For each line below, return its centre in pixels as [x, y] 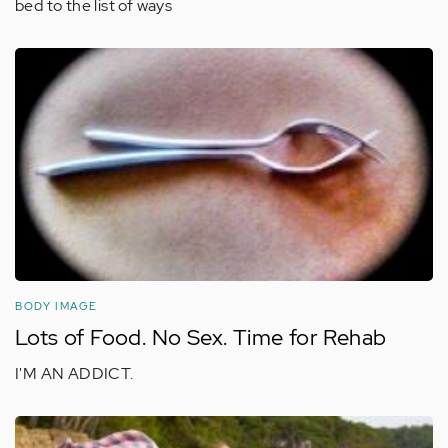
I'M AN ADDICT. [74, 373]
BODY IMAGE [56, 305]
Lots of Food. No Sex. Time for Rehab [201, 337]
